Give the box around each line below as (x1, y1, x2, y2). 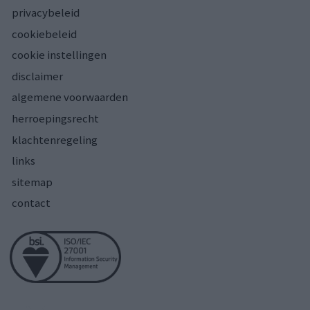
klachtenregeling (12, 131, 98, 147)
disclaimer (12, 68, 63, 84)
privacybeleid (12, 5, 80, 21)
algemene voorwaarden (12, 89, 128, 105)
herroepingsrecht (12, 111, 99, 126)
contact (12, 195, 51, 211)
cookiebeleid (12, 26, 77, 42)
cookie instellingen (12, 47, 107, 63)
